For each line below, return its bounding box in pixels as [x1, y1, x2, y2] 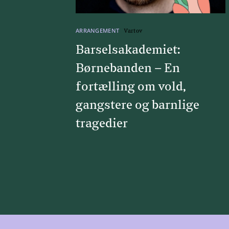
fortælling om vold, [75, 80, 186, 93]
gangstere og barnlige [75, 99, 199, 111]
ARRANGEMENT [75, 26, 121, 34]
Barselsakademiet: [75, 43, 180, 56]
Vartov [124, 28, 143, 34]
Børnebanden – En [75, 62, 180, 75]
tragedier [75, 117, 128, 130]
